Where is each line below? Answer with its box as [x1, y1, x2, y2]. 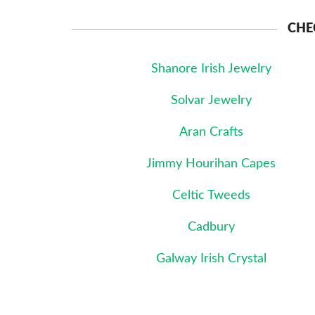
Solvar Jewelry [170, 94, 252, 107]
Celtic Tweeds [172, 188, 250, 202]
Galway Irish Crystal [155, 252, 266, 265]
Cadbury [187, 220, 235, 233]
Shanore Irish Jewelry [150, 62, 271, 75]
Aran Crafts [179, 125, 243, 139]
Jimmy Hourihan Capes [146, 157, 276, 170]
